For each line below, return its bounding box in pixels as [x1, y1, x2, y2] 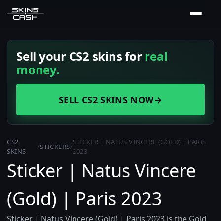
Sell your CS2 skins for [16, 48, 145, 64]
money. [16, 61, 60, 77]
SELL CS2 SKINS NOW [59, 94, 154, 106]
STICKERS [40, 142, 70, 151]
